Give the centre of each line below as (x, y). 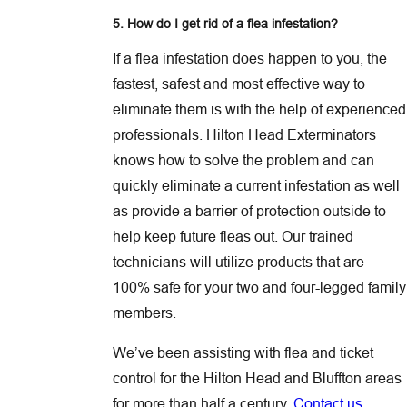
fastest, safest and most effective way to (238, 84)
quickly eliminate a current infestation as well (256, 186)
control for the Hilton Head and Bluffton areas (257, 378)
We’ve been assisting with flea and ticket (243, 353)
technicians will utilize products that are (238, 262)
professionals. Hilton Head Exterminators (244, 135)
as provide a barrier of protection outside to (249, 211)
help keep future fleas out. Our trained (233, 237)
